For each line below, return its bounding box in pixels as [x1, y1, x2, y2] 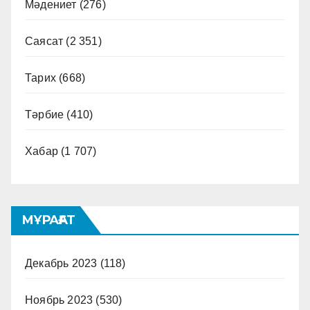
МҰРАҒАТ [21, 212, 75, 228]
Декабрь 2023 [25, 257, 98, 269]
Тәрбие [25, 109, 64, 120]
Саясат [25, 35, 64, 47]
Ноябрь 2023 [25, 294, 93, 306]
